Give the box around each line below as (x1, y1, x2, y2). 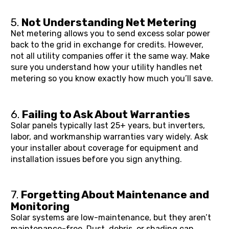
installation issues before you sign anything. (11, 154, 182, 164)
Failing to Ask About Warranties (22, 107, 191, 121)
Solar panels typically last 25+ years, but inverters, (11, 120, 205, 130)
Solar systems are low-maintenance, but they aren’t (11, 213, 212, 223)
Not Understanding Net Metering (21, 15, 197, 29)
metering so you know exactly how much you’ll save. (11, 73, 214, 83)
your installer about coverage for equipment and (11, 143, 199, 153)
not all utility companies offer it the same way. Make (11, 51, 210, 61)
